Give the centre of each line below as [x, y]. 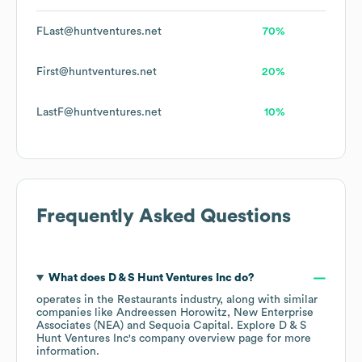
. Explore [255, 326]
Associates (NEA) [80, 326]
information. [68, 352]
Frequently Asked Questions [164, 217]
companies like [76, 313]
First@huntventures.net [97, 72]
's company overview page [196, 339]
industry [198, 300]
